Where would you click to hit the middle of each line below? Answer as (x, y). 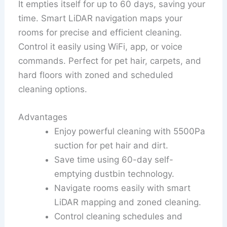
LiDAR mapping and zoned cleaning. (128, 202)
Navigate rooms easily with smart (123, 188)
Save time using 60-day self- (114, 160)
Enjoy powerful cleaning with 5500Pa (130, 131)
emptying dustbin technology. (115, 174)
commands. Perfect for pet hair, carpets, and (110, 61)
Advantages (43, 117)
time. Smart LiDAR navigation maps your (101, 18)
